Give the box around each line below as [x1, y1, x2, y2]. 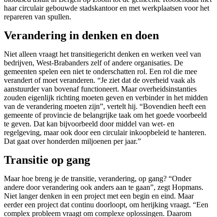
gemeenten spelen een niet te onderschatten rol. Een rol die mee [4, 67, 197, 76]
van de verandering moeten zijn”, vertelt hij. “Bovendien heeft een [4, 102, 206, 111]
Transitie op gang [4, 154, 90, 167]
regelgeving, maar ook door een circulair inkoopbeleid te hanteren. [4, 128, 206, 137]
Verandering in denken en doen [4, 29, 159, 42]
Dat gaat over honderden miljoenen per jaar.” [4, 137, 141, 146]
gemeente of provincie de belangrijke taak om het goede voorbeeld [4, 111, 207, 120]
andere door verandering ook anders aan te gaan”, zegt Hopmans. [4, 183, 203, 192]
